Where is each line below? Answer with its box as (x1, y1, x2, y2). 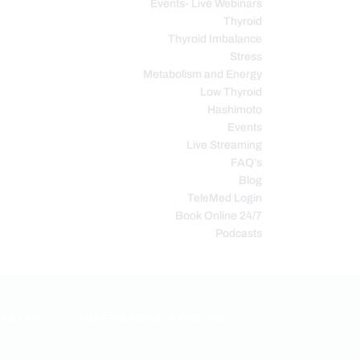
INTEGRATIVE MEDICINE (79, 312, 228, 325)
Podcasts (215, 227, 262, 239)
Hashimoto (207, 103, 262, 116)
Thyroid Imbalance (168, 32, 262, 45)
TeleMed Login (187, 191, 262, 204)
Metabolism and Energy (143, 67, 262, 80)
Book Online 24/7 (175, 209, 262, 222)
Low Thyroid (200, 85, 262, 98)
